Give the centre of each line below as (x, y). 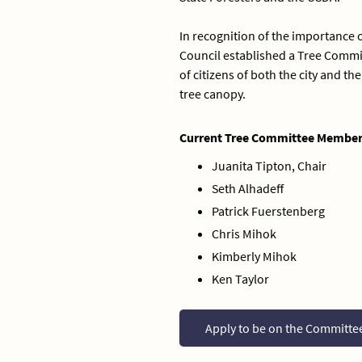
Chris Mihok (244, 234)
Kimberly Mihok (254, 256)
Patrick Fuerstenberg (268, 211)
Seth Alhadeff (248, 188)
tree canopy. (214, 94)
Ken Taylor (240, 279)
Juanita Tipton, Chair (269, 166)
